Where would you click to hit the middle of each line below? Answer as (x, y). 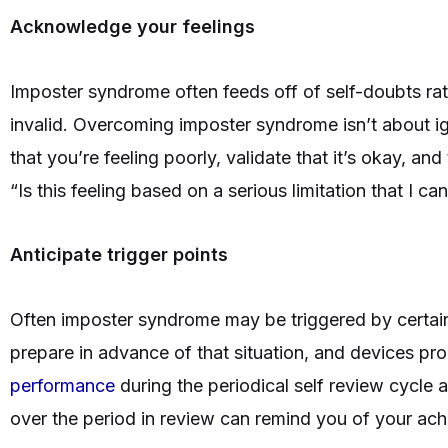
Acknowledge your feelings (135, 27)
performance (62, 385)
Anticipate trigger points (119, 255)
